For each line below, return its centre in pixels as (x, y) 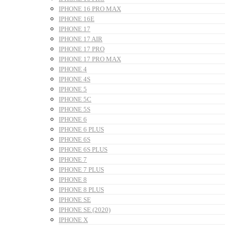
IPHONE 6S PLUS (83, 149)
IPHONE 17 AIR (81, 39)
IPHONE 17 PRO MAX (90, 59)
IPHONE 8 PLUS (81, 189)
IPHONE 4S (75, 79)
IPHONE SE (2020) (85, 209)
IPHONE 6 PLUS (81, 129)
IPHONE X (73, 219)
